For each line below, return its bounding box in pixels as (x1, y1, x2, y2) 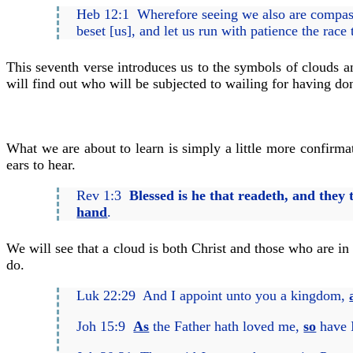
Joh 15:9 (76, 318, 134, 335)
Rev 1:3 (76, 187, 130, 203)
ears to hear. (6, 156, 76, 173)
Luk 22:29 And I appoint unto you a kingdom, (76, 288, 350, 304)
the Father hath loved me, (149, 318, 304, 335)
